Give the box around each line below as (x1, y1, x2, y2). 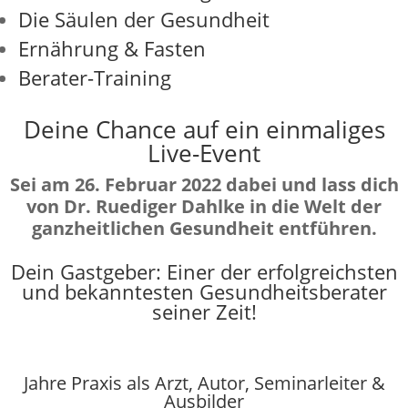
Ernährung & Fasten (18, 34, 206, 62)
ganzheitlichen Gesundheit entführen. (31, 215, 377, 240)
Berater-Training (18, 63, 171, 91)
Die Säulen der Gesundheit (18, 5, 270, 33)
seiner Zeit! (151, 297, 257, 325)
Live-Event (148, 136, 260, 169)
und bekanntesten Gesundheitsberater (21, 277, 387, 305)
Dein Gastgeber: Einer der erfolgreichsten (10, 257, 398, 285)
